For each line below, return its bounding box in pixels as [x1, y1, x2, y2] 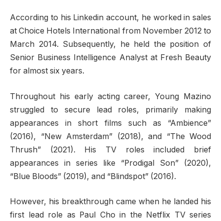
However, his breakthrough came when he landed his [10, 197, 211, 207]
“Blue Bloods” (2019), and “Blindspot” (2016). [10, 171, 176, 181]
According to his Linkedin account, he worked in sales [10, 12, 211, 22]
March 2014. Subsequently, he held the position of [10, 39, 211, 49]
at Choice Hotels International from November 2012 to [10, 26, 211, 36]
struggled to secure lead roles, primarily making [10, 105, 211, 114]
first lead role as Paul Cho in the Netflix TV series [10, 210, 211, 220]
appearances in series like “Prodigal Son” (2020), [10, 158, 211, 168]
